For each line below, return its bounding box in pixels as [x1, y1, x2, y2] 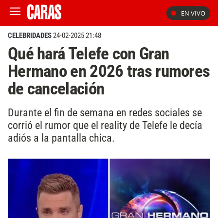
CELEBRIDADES [8, 31, 52, 40]
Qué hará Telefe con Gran [8, 43, 169, 64]
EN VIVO [181, 9, 205, 18]
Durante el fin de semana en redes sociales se [8, 106, 202, 119]
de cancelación [8, 78, 105, 99]
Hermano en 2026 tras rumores [8, 61, 210, 81]
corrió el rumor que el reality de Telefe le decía [8, 118, 202, 131]
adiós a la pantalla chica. [8, 131, 115, 144]
